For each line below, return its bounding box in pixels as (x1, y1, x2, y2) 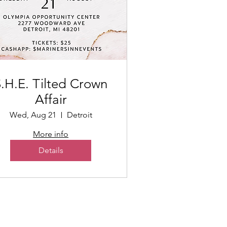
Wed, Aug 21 (9, 109, 56, 120)
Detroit (66, 109, 92, 120)
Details (38, 145, 63, 155)
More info (33, 129, 69, 139)
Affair (34, 91, 67, 107)
